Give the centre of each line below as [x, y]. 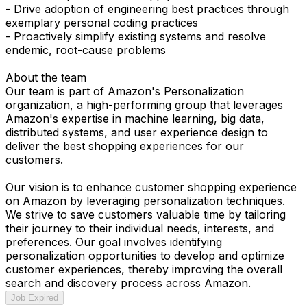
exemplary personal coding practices [102, 22]
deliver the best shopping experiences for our [125, 146]
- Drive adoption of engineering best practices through [147, 9]
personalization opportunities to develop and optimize [145, 255]
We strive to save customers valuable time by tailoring [146, 214]
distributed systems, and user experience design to [137, 132]
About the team [46, 77]
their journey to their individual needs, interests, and [140, 228]
